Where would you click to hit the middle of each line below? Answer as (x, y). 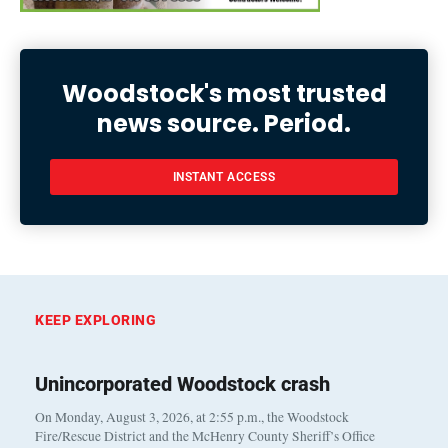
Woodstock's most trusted (224, 93)
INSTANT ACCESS (224, 176)
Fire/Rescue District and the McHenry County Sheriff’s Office (205, 435)
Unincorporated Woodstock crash (182, 383)
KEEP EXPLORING (95, 319)
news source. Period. (224, 123)
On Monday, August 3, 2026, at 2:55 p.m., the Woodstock (192, 416)
